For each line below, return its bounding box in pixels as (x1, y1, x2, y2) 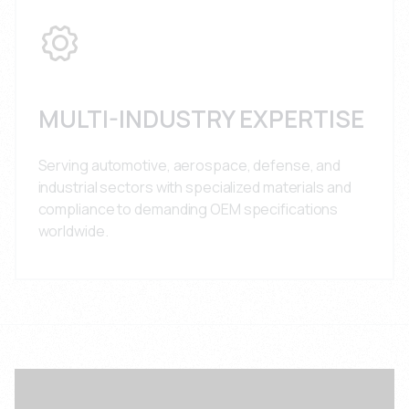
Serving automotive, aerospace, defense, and (37, 155, 341, 176)
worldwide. (37, 221, 109, 242)
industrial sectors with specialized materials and (37, 177, 351, 198)
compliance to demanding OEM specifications (37, 199, 339, 220)
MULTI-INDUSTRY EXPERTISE (37, 101, 364, 135)
